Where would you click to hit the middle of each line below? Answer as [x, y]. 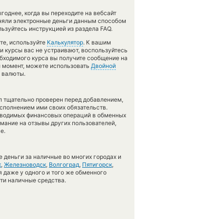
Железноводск [25, 164]
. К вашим [97, 42]
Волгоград [64, 164]
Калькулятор [65, 42]
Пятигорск [97, 164]
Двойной [103, 66]
